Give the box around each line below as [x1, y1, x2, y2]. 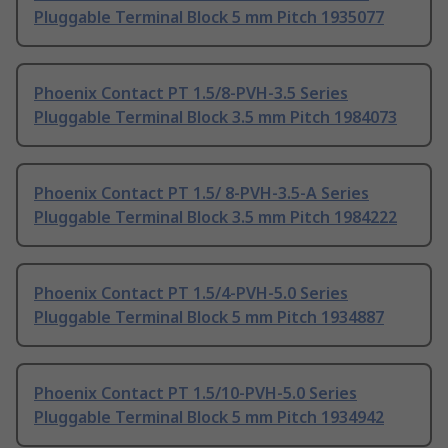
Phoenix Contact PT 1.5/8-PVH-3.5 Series [34, 82, 348, 105]
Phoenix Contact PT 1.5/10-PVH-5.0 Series [34, 382, 357, 405]
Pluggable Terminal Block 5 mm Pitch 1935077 [34, 6, 384, 29]
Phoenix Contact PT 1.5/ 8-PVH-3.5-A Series [34, 182, 369, 205]
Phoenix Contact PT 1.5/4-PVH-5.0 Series [34, 282, 348, 305]
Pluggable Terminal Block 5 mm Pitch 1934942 [34, 406, 384, 429]
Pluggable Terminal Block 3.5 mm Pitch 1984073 [34, 106, 397, 129]
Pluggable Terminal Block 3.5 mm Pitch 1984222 [34, 206, 397, 229]
